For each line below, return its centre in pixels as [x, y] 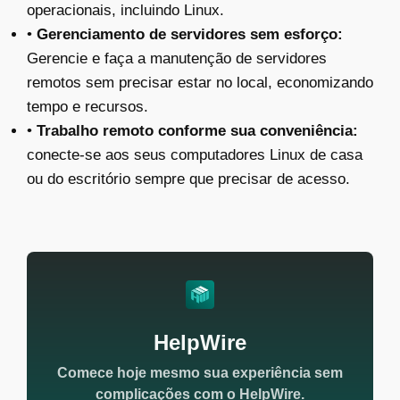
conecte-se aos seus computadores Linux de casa [195, 154]
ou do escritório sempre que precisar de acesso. [188, 179]
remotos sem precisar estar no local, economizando [200, 82]
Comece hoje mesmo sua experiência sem [200, 372]
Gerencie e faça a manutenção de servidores [177, 58]
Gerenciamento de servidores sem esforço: [190, 34]
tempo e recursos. [87, 106]
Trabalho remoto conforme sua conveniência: [197, 130]
